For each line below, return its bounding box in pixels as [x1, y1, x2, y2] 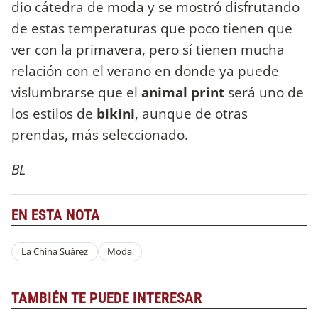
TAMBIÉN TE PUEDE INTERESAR [11, 290, 202, 307]
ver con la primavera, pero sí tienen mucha [11, 40, 285, 60]
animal [141, 82, 187, 102]
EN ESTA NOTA [11, 206, 100, 224]
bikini [97, 104, 135, 124]
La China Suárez [21, 245, 88, 258]
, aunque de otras [135, 104, 248, 124]
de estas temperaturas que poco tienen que [11, 18, 292, 38]
